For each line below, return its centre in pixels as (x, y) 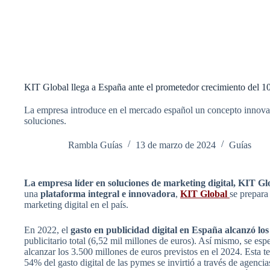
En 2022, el (47, 230)
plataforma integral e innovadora (108, 193)
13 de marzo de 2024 (176, 145)
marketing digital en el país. (76, 204)
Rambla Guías (95, 145)
